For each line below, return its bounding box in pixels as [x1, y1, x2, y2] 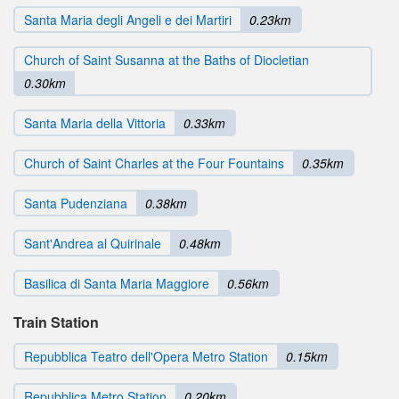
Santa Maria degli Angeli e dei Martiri [24, 10, 232, 28]
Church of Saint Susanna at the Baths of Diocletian [24, 50, 309, 69]
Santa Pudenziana [24, 193, 127, 212]
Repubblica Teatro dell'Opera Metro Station [24, 346, 268, 365]
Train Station [13, 311, 99, 332]
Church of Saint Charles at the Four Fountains [24, 153, 284, 172]
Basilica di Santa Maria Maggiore [24, 273, 209, 292]
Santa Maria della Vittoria [24, 113, 166, 132]
